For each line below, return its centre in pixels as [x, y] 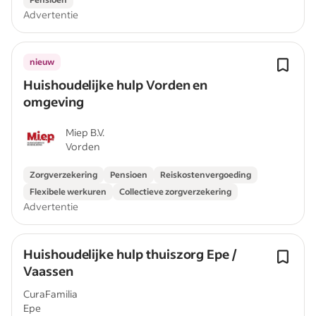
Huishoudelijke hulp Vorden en [116, 85]
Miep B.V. [85, 132]
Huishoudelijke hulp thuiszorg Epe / [130, 254]
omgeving [54, 102]
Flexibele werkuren [68, 192]
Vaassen [48, 271]
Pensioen [129, 175]
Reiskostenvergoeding [206, 175]
